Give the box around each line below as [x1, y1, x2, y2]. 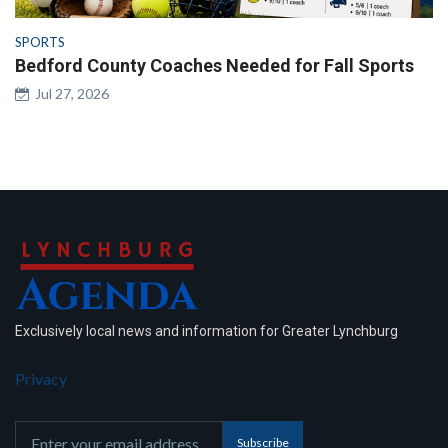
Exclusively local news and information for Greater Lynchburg [15, 322, 398, 339]
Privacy [15, 368, 67, 388]
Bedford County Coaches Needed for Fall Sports [15, 54, 414, 76]
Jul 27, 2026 [29, 84, 109, 102]
